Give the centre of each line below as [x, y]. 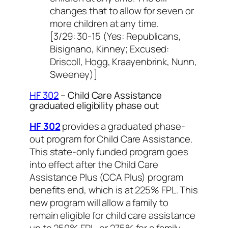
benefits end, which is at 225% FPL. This [114, 190]
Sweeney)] [74, 74]
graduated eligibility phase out [94, 106]
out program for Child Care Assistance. [111, 139]
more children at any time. [104, 23]
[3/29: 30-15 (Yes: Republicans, [116, 36]
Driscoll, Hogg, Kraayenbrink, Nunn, [123, 61]
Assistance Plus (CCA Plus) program [106, 177]
